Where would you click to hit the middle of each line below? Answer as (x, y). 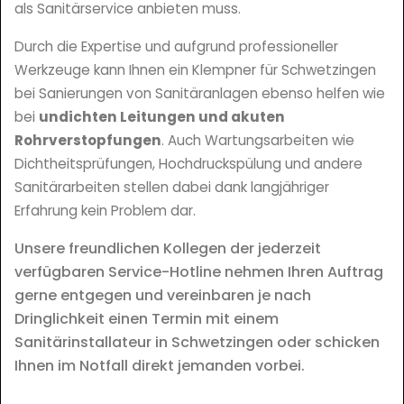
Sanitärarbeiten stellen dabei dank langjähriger (172, 188)
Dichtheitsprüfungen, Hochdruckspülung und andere (188, 164)
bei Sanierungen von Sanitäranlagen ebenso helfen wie (200, 94)
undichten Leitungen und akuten (162, 117)
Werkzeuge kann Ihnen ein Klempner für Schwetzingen (195, 70)
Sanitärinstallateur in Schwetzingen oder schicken (197, 343)
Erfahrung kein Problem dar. (105, 211)
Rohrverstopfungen (88, 141)
